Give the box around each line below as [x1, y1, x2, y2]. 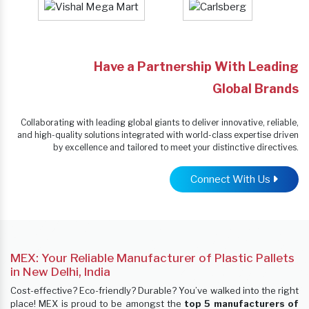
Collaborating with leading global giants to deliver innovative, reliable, [21, 117, 299, 128]
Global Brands [212, 81, 299, 97]
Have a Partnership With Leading [94, 59, 299, 74]
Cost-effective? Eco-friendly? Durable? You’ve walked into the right [10, 285, 299, 297]
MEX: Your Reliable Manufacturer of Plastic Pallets [10, 251, 295, 266]
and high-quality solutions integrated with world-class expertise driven [17, 130, 299, 141]
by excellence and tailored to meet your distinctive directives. [53, 142, 299, 153]
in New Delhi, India [10, 265, 110, 279]
